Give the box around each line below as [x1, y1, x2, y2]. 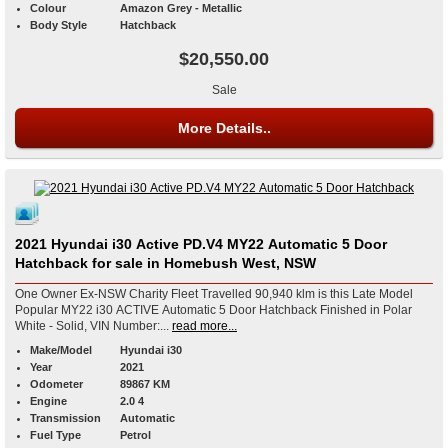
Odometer [30, 378, 83, 391]
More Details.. [177, 120, 271, 137]
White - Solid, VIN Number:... [90, 319, 169, 334]
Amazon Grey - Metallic [120, 2, 242, 15]
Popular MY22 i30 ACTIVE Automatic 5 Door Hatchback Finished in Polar [15, 303, 412, 318]
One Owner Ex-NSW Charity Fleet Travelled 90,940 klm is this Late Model [15, 287, 413, 302]
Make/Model [30, 344, 92, 357]
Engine [30, 395, 67, 408]
